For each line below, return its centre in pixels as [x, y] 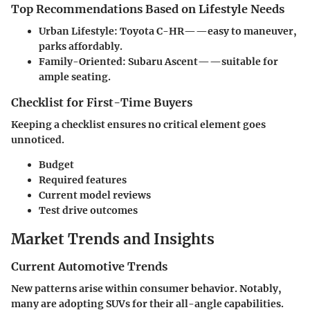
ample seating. [75, 76]
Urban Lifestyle [76, 31]
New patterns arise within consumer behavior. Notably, [146, 288]
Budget [56, 165]
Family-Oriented [81, 61]
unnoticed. [38, 140]
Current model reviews [95, 195]
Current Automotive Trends [89, 266]
